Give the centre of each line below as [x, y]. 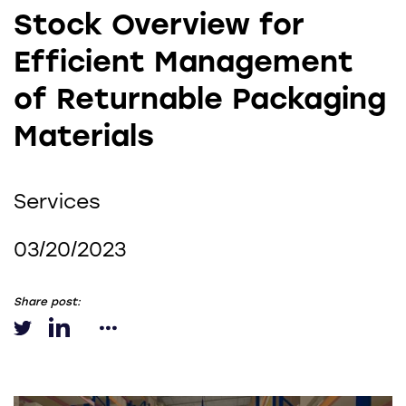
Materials [84, 136]
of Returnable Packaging [200, 99]
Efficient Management [184, 62]
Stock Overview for [159, 25]
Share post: [47, 302]
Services [57, 202]
